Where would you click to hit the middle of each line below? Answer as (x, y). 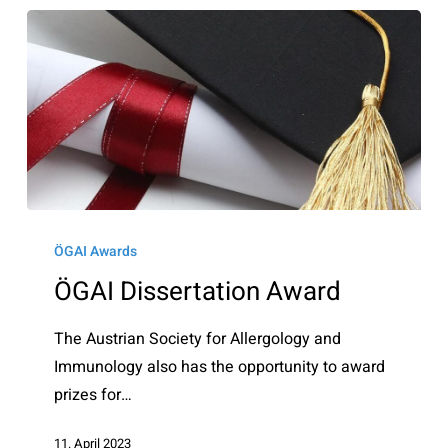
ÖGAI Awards (96, 252)
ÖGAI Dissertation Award (198, 292)
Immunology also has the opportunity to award (220, 367)
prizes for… (93, 395)
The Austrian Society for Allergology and (198, 339)
